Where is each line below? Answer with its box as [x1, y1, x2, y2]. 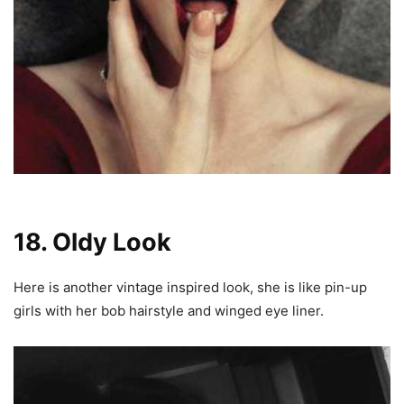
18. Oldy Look [14, 227, 171, 258]
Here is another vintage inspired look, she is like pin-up [14, 279, 367, 297]
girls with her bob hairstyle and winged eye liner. [14, 302, 324, 320]
